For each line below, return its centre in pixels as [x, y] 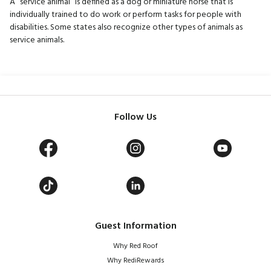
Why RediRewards [135, 261]
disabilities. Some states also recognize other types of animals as [126, 28]
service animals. [37, 41]
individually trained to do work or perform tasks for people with [126, 15]
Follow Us [135, 118]
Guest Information [135, 227]
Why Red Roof [135, 247]
